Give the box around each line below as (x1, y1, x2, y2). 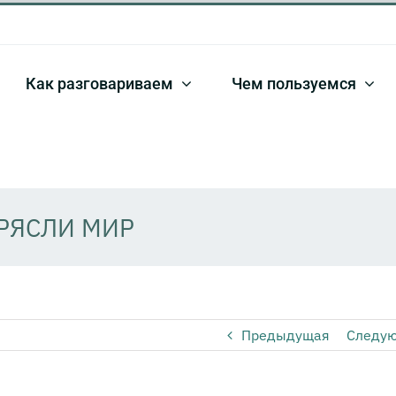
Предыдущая (240, 326, 330, 344)
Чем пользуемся (232, 73, 356, 93)
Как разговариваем (26, 73, 173, 93)
